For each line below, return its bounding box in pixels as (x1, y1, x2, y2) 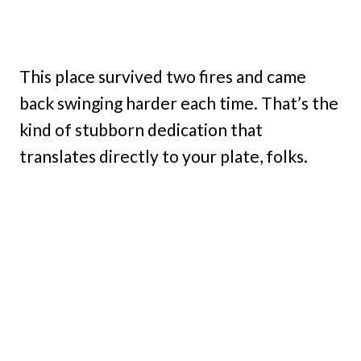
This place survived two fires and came (19, 66, 306, 86)
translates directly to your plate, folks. (19, 146, 308, 166)
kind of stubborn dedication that (19, 119, 263, 139)
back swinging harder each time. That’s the (19, 93, 338, 113)
